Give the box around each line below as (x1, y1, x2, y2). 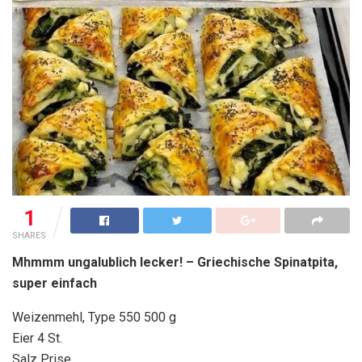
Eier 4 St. (12, 330, 62, 347)
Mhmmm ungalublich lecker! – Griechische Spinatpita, (12, 255, 338, 271)
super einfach (12, 276, 107, 292)
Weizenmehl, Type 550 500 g (12, 309, 176, 326)
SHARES (12, 230, 46, 242)
